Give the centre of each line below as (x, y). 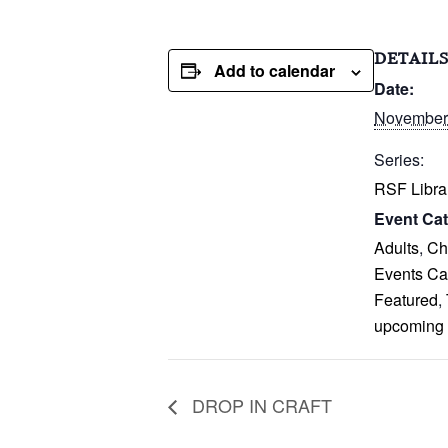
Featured (406, 299)
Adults (396, 247)
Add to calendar (274, 70)
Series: (399, 159)
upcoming (409, 325)
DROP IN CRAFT (259, 404)
